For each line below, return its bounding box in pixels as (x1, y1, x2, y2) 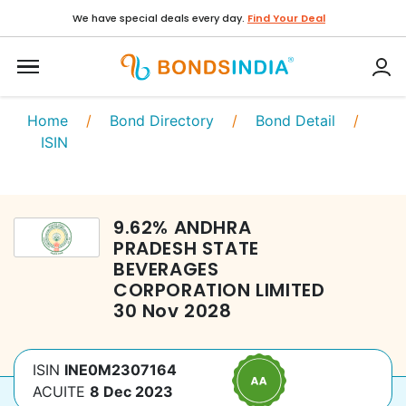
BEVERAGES (113, 256, 219, 282)
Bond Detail (256, 111, 335, 130)
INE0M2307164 (64, 361, 177, 379)
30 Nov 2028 (113, 298, 232, 324)
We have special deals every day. (72, 11, 245, 25)
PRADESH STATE (113, 236, 259, 261)
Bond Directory (110, 111, 214, 130)
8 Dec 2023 (90, 382, 173, 401)
